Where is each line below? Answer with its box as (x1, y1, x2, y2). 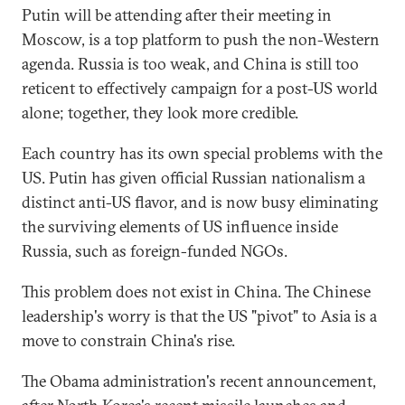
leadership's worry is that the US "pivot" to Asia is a (22, 306, 377, 326)
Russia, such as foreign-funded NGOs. (22, 240, 287, 261)
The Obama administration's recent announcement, (22, 371, 376, 391)
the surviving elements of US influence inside (22, 216, 338, 237)
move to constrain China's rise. (22, 330, 235, 351)
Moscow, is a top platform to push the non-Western (22, 29, 380, 50)
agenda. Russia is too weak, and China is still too (22, 53, 359, 74)
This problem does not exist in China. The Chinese (22, 281, 371, 302)
